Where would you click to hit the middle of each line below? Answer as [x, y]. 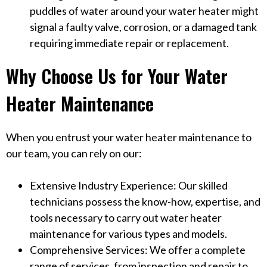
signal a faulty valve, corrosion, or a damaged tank [143, 27]
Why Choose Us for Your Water [117, 76]
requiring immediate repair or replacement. [129, 43]
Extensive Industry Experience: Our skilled [129, 185]
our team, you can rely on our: [74, 153]
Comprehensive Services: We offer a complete [138, 249]
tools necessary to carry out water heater [126, 217]
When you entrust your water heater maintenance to [129, 137]
